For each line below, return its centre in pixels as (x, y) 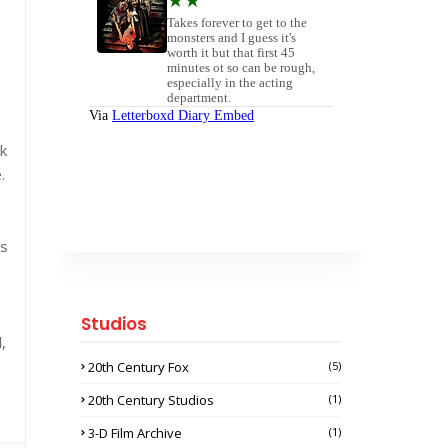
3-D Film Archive (135, 433)
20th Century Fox (138, 367)
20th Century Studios (151, 400)
